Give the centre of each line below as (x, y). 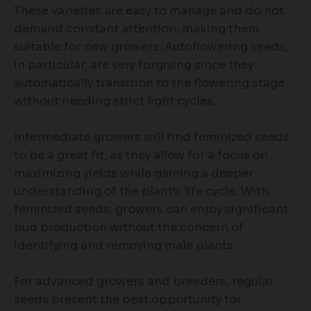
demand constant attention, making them (136, 28)
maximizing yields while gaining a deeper (134, 173)
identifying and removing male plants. (125, 245)
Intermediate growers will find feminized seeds (152, 137)
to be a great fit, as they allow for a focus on (141, 155)
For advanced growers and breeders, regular (144, 282)
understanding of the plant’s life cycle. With (141, 191)
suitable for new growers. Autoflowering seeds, (151, 47)
